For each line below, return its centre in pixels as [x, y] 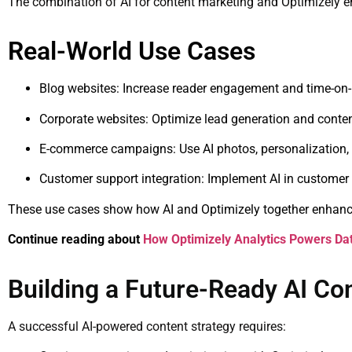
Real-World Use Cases [132, 51]
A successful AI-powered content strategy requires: [147, 326]
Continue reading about [74, 240]
